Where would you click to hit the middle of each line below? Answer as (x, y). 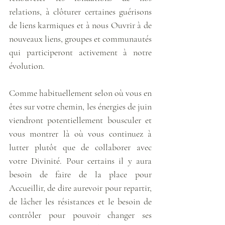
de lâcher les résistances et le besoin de (80, 201)
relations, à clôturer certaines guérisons (80, 11)
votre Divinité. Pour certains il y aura (80, 160)
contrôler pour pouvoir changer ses (80, 215)
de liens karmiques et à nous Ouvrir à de (80, 25)
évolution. (27, 66)
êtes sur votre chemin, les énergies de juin (80, 106)
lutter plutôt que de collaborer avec (80, 147)
